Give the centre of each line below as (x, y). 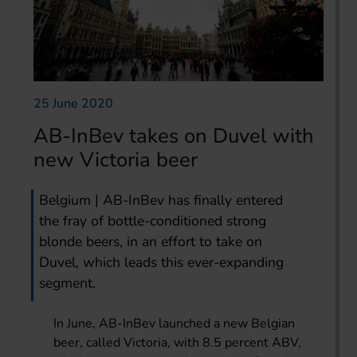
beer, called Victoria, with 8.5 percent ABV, (178, 342)
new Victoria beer (116, 159)
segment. (68, 282)
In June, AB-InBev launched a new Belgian (175, 323)
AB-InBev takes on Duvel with (174, 135)
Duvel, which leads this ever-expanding (162, 262)
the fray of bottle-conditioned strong (153, 220)
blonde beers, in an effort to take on (151, 241)
